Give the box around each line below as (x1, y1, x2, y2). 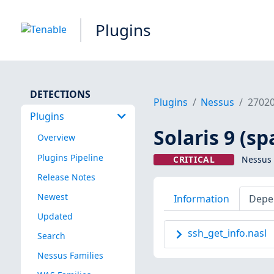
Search (37, 229, 65, 242)
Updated (37, 210, 73, 222)
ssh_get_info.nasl (187, 226, 267, 240)
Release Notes (37, 171, 95, 183)
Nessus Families (37, 250, 103, 262)
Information (173, 191, 229, 206)
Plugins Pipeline (37, 151, 103, 163)
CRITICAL (173, 154, 215, 166)
